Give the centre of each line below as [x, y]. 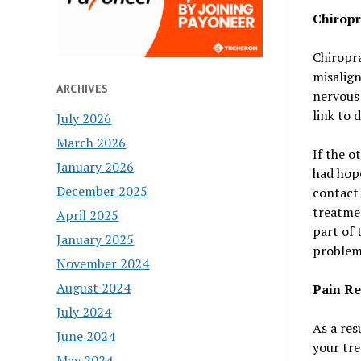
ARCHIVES [83, 89]
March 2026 [91, 142]
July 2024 [84, 311]
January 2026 [95, 166]
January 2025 [95, 239]
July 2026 [84, 118]
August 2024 [94, 287]
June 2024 [86, 336]
